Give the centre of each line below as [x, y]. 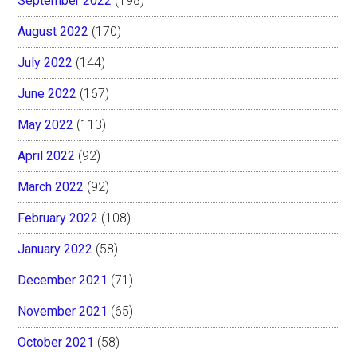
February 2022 [58, 218]
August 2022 [53, 31]
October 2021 [56, 342]
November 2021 [63, 311]
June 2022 [47, 93]
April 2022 [47, 155]
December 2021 [63, 280]
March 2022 [51, 186]
